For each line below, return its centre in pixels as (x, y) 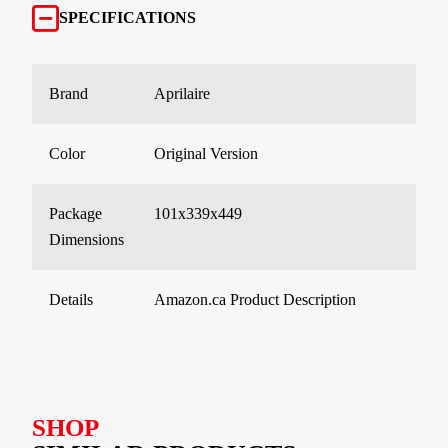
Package (75, 213)
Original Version (206, 153)
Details (71, 299)
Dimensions (86, 239)
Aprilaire (182, 93)
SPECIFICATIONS (127, 18)
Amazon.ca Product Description (255, 299)
